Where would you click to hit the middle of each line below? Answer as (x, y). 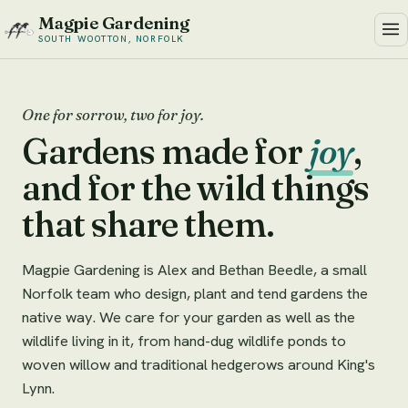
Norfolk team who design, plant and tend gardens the (195, 294)
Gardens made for (165, 151)
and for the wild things (195, 187)
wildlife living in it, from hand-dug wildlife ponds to (184, 341)
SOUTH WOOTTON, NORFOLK (112, 39)
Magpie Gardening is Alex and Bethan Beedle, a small (194, 270)
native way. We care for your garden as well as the (189, 317)
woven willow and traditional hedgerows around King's (199, 365)
